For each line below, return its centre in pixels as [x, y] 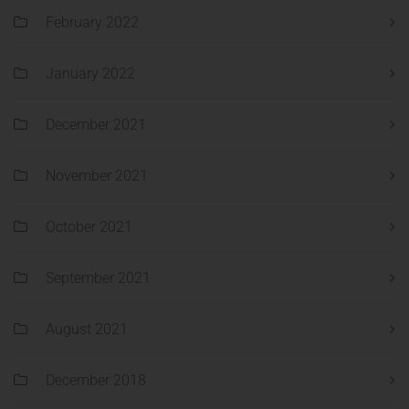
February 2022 [92, 23]
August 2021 [87, 330]
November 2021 [97, 176]
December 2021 [96, 125]
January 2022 [90, 74]
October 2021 [89, 227]
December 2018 [96, 381]
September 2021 [98, 278]
